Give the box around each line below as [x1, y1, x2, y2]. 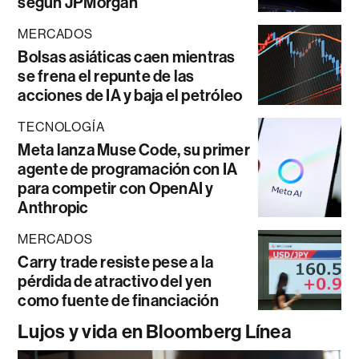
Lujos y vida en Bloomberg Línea [18, 321, 292, 344]
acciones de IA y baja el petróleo [18, 86, 243, 106]
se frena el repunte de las [18, 67, 195, 87]
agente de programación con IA [18, 159, 238, 179]
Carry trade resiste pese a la [18, 252, 214, 272]
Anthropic [18, 198, 89, 218]
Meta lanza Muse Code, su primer [18, 140, 250, 160]
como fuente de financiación [18, 291, 219, 311]
